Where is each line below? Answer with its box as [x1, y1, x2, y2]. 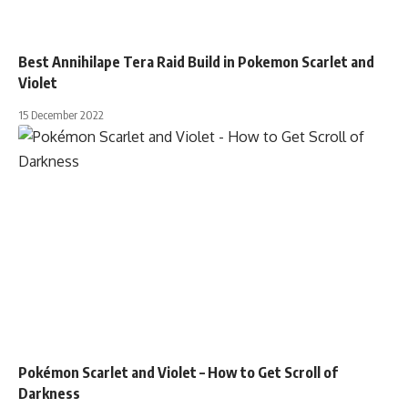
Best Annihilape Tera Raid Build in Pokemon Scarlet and [18, 53, 374, 72]
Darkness [18, 384, 80, 403]
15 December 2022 [18, 107, 104, 123]
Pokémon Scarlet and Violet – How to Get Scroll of [18, 363, 338, 382]
